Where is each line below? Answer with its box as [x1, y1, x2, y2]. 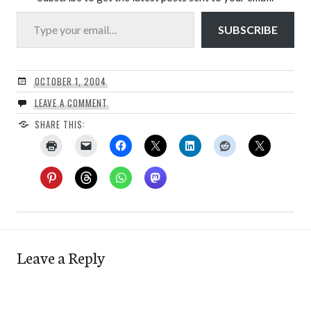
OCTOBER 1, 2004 [34, 74, 106, 88]
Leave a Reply [17, 245, 105, 268]
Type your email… [16, 3, 50, 17]
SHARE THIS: [34, 117, 85, 131]
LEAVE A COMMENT [34, 95, 108, 110]
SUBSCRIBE [218, 22, 278, 36]
